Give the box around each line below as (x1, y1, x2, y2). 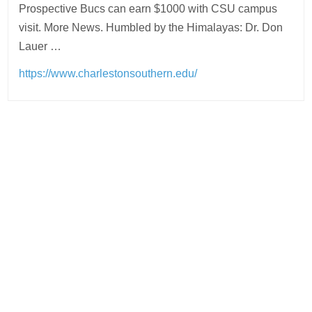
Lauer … (19, 40, 62, 52)
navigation (7, 146, 106, 168)
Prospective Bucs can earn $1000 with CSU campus (19, 3, 278, 15)
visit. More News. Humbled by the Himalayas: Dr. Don (19, 22, 283, 33)
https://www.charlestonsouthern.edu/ (19, 68, 198, 79)
